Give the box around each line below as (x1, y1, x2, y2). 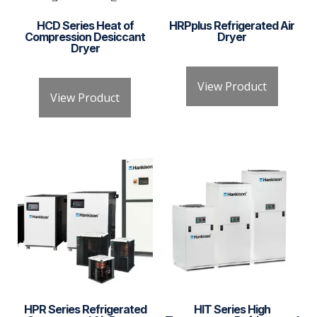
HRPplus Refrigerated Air (169, 18, 294, 33)
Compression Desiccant (25, 30, 146, 45)
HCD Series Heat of (36, 18, 134, 33)
